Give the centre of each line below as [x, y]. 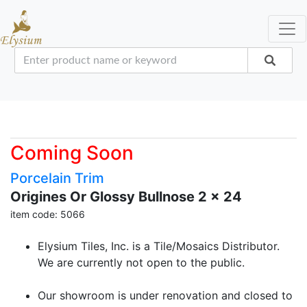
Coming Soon [72, 153]
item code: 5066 [48, 214]
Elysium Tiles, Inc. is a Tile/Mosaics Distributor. [159, 246]
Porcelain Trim [57, 178]
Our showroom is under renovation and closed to [165, 295]
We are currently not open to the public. [141, 262]
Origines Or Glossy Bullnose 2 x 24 [126, 197]
